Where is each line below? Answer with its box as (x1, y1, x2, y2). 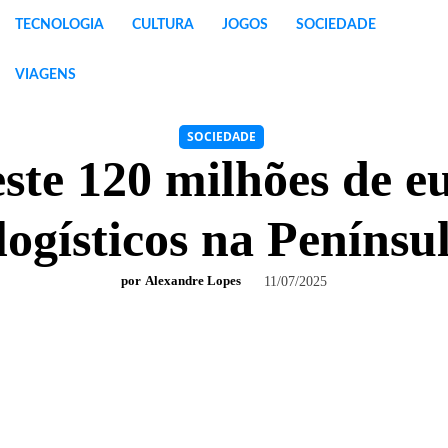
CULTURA (131, 18, 194, 32)
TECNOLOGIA (14, 18, 104, 32)
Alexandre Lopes (145, 273, 241, 289)
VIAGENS (14, 68, 76, 82)
